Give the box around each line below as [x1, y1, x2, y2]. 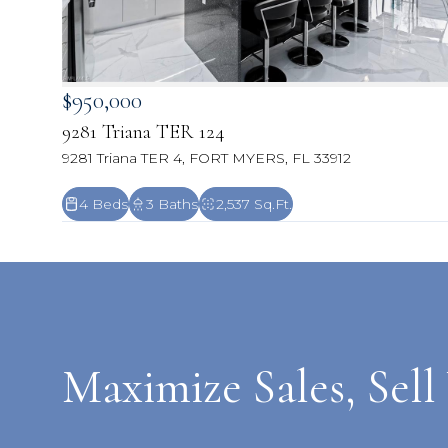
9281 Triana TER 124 [62, 120, 225, 145]
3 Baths [146, 195, 198, 214]
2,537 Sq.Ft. [216, 195, 292, 214]
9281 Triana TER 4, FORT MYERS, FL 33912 [62, 149, 351, 168]
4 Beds [79, 195, 128, 214]
